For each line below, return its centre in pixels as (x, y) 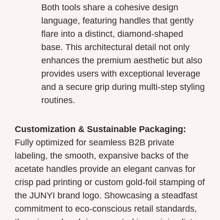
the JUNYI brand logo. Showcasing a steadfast (106, 195)
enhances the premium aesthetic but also (122, 61)
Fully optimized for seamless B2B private (95, 142)
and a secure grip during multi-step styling (123, 87)
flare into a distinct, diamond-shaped (112, 34)
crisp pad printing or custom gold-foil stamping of (110, 182)
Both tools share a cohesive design (110, 8)
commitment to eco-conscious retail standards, (106, 208)
